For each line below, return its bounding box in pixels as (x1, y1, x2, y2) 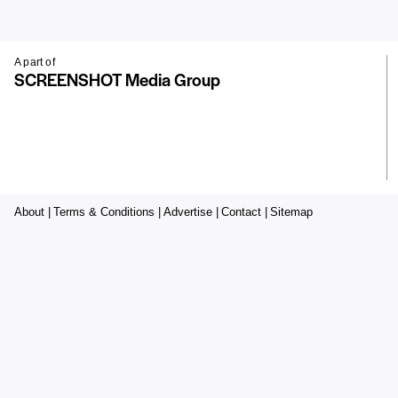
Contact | (221, 205, 267, 219)
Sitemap (270, 205, 313, 219)
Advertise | (163, 205, 219, 219)
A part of (14, 56, 55, 69)
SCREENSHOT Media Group (14, 68, 220, 92)
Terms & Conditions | (53, 205, 161, 219)
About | (14, 205, 51, 219)
